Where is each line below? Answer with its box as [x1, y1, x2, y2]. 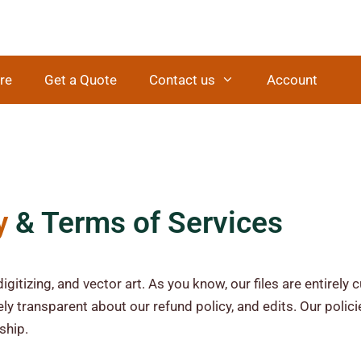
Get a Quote [44, 71, 118, 88]
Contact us [149, 71, 216, 88]
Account [266, 71, 317, 88]
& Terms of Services [15, 205, 283, 240]
